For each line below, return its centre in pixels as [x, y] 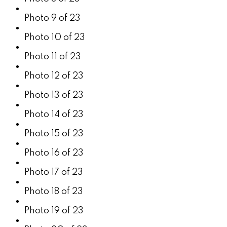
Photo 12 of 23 [54, 76]
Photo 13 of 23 [54, 95]
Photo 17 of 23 [54, 172]
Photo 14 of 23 [54, 114]
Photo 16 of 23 [54, 153]
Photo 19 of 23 [54, 211]
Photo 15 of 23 [54, 134]
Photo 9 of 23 [52, 18]
